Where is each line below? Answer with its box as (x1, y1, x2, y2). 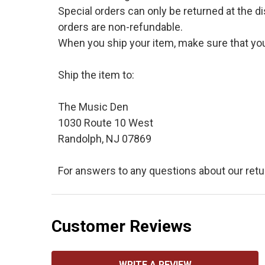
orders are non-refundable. (57, 21, 183, 33)
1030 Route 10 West (57, 117, 153, 129)
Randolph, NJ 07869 (57, 132, 151, 145)
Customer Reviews (51, 216, 192, 236)
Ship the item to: (57, 69, 134, 81)
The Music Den (57, 101, 128, 113)
